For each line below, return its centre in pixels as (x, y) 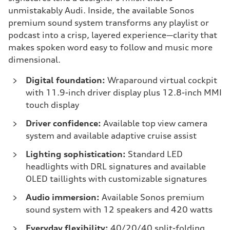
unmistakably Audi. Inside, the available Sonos (101, 10)
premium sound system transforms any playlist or (109, 23)
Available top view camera (154, 123)
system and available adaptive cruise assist (111, 136)
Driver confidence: (63, 123)
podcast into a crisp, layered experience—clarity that (113, 35)
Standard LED (154, 154)
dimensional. (34, 60)
